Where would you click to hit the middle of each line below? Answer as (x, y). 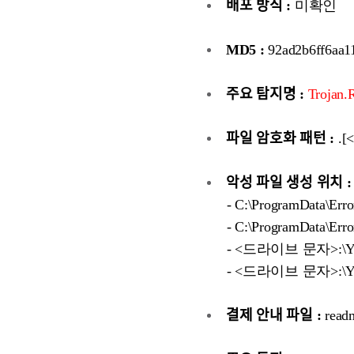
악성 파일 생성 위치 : (288, 183)
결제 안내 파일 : (273, 316)
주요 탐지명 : (265, 94)
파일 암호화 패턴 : (280, 139)
